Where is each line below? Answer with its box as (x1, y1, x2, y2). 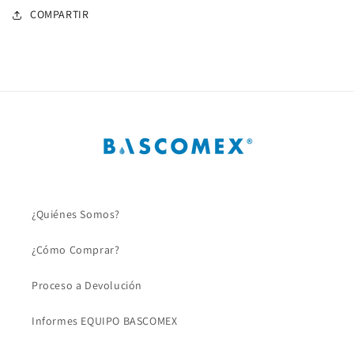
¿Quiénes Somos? (32, 207, 120, 222)
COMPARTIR (30, 7, 89, 22)
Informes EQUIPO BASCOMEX (32, 314, 178, 329)
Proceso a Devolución (32, 278, 142, 293)
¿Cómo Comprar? (32, 243, 120, 258)
